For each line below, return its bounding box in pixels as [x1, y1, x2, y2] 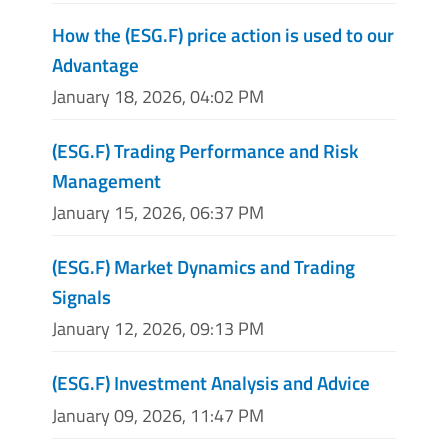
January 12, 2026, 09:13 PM [52, 315, 264, 343]
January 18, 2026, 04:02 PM [52, 82, 264, 110]
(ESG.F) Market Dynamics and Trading [52, 252, 355, 282]
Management [52, 165, 161, 195]
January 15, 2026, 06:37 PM [52, 199, 264, 227]
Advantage [52, 49, 139, 79]
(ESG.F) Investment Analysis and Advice [52, 368, 370, 398]
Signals [52, 282, 111, 312]
